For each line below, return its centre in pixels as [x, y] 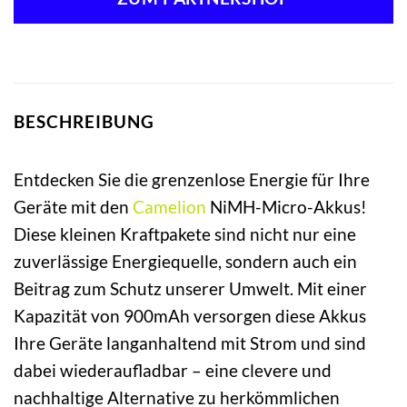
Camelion [169, 207]
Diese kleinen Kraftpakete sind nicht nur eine [185, 234]
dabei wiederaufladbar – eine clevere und [173, 371]
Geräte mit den [73, 207]
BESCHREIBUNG [84, 121]
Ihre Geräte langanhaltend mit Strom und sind [190, 343]
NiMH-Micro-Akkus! [287, 207]
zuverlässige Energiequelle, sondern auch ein [185, 262]
